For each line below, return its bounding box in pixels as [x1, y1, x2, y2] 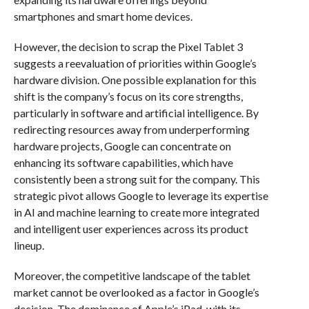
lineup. [13, 239, 44, 252]
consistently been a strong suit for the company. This [13, 172, 260, 186]
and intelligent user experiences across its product [13, 222, 248, 235]
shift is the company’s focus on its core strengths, [13, 90, 243, 103]
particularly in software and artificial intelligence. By [13, 106, 259, 119]
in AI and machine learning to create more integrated [13, 206, 259, 219]
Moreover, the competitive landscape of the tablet [13, 269, 250, 282]
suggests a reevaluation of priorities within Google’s [13, 57, 257, 70]
